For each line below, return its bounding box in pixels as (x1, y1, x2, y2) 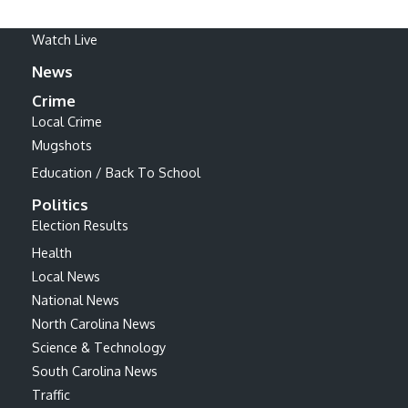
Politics (32, 194, 88, 214)
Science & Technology (32, 338, 166, 355)
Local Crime (32, 112, 102, 129)
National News (32, 291, 119, 308)
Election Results (32, 216, 128, 233)
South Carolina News (32, 362, 158, 379)
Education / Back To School (32, 163, 200, 180)
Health (32, 243, 72, 260)
